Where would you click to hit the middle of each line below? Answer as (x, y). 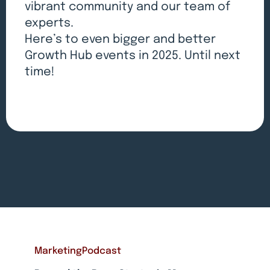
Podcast (101, 252)
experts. (49, 23)
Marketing (58, 252)
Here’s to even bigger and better (121, 39)
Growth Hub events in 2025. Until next (133, 55)
